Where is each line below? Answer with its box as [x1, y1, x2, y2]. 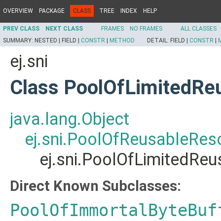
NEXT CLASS [45, 25, 83, 32]
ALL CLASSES [181, 25, 217, 32]
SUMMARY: [3, 37, 35, 44]
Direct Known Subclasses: [10, 178, 181, 194]
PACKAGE [39, 7, 65, 14]
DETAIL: [147, 37, 170, 44]
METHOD [110, 37, 135, 44]
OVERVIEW [3, 7, 33, 14]
